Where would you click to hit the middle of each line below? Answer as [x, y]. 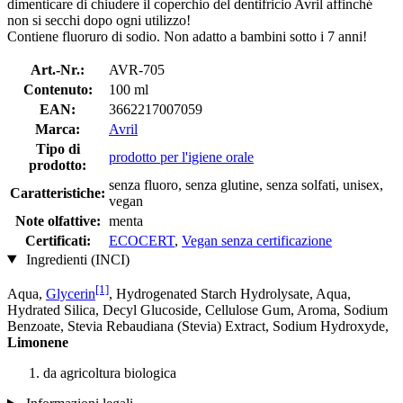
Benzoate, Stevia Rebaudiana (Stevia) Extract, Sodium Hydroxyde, [198, 326]
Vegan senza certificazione [257, 240]
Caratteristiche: [58, 193]
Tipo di [58, 148]
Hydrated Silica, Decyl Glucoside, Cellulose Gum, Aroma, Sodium [197, 309]
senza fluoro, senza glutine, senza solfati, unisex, [246, 184]
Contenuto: [58, 89]
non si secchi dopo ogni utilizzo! [99, 20]
